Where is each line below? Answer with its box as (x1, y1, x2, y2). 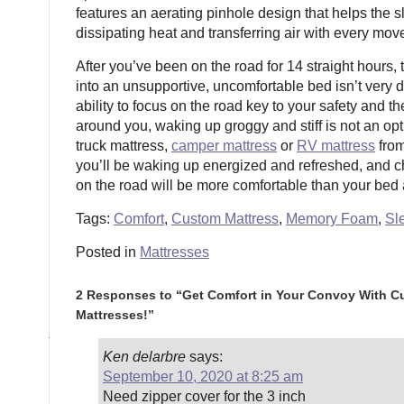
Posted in (76, 244, 140, 260)
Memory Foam (286, 211, 378, 226)
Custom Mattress (171, 211, 279, 226)
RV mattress (297, 138, 375, 153)
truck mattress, (76, 138, 171, 153)
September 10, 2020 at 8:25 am (103, 369, 303, 384)
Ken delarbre (103, 349, 186, 364)
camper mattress (171, 138, 277, 153)
